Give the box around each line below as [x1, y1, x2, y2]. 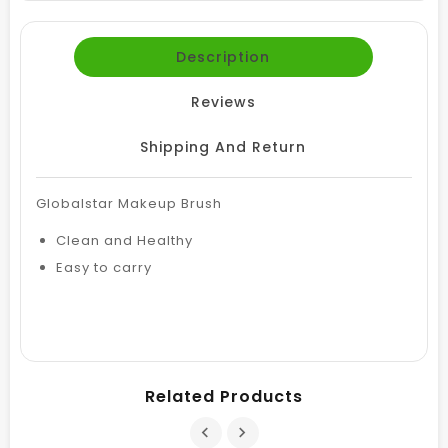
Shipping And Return [139, 136, 306, 157]
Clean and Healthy [56, 230, 193, 250]
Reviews [190, 91, 256, 112]
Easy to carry [56, 257, 152, 277]
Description [175, 46, 270, 67]
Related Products [145, 384, 303, 408]
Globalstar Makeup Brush [36, 193, 222, 213]
